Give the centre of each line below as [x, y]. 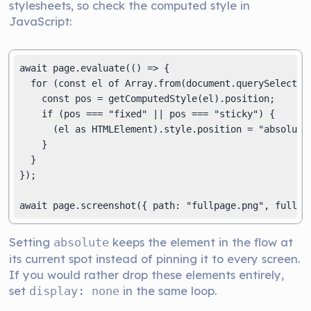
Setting [32, 242]
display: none [75, 291]
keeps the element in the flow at [201, 242]
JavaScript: [41, 21]
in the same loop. [168, 291]
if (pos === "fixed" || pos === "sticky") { [148, 114]
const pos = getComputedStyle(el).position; [148, 99]
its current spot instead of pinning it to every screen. [155, 259]
